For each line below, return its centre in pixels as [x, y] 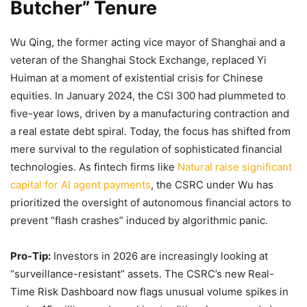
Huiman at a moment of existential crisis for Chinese [137, 77]
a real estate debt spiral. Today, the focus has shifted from [150, 131]
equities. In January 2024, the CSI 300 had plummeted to [148, 95]
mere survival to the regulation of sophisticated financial [146, 149]
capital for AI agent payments [81, 184]
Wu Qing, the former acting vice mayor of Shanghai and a [148, 42]
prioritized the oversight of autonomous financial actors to [151, 202]
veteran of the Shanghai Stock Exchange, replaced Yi [138, 60]
